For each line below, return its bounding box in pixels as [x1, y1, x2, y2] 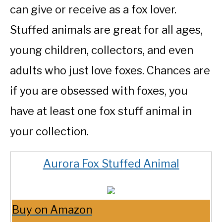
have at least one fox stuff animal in [10, 105, 192, 118]
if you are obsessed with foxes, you [10, 84, 188, 98]
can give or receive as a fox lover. [10, 3, 176, 16]
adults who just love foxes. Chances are [10, 64, 210, 77]
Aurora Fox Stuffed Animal [43, 157, 179, 170]
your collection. [10, 125, 89, 138]
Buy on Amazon [12, 203, 92, 217]
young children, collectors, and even [10, 44, 193, 57]
